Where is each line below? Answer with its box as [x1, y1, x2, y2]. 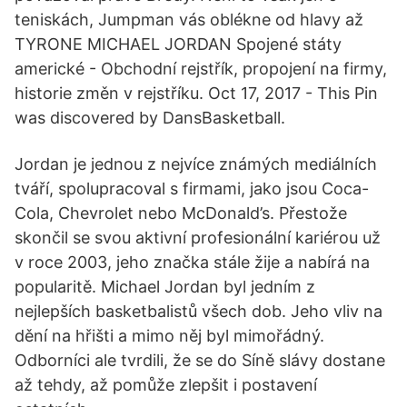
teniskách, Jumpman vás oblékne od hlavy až [15, 10, 363, 29]
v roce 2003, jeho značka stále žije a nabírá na [15, 253, 370, 272]
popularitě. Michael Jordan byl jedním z [15, 277, 315, 296]
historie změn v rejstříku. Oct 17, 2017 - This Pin [15, 84, 378, 103]
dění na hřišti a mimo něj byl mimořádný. [15, 326, 324, 345]
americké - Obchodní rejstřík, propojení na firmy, [15, 59, 387, 78]
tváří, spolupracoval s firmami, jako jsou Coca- [15, 179, 369, 198]
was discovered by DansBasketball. [15, 108, 285, 127]
